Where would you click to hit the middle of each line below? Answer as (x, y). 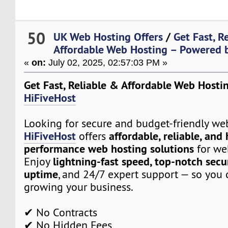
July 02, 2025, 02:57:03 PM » (107, 63)
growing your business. (79, 187)
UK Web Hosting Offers (108, 37)
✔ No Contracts (61, 213)
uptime (41, 174)
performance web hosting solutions (109, 149)
